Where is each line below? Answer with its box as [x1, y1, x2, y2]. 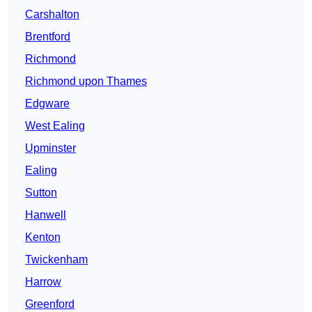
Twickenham [25, 253, 88, 266]
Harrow [25, 276, 61, 288]
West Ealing [25, 120, 85, 132]
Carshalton [25, 8, 79, 21]
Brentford [25, 31, 70, 43]
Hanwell [25, 209, 66, 221]
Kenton [25, 231, 61, 244]
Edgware [25, 97, 70, 110]
